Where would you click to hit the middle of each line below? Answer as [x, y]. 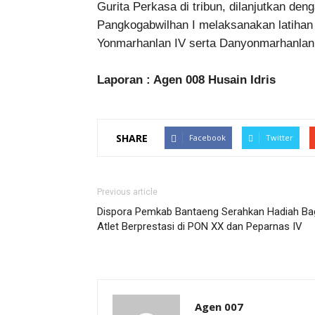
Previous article [127, 192]
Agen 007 [219, 307]
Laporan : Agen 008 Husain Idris [186, 80]
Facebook [207, 137]
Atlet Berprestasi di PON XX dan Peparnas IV [200, 226]
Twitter [279, 137]
